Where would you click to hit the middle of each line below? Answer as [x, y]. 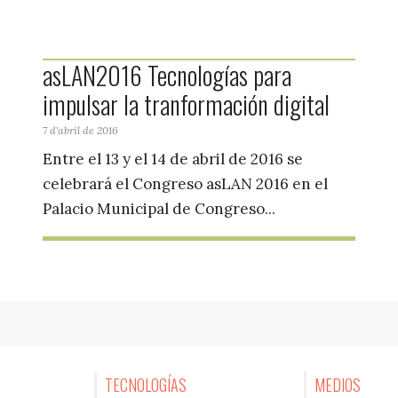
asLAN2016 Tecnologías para [167, 75]
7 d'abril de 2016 [80, 130]
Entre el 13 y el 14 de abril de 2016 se [172, 159]
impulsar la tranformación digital [186, 104]
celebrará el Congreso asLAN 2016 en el [185, 184]
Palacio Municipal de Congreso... [159, 209]
